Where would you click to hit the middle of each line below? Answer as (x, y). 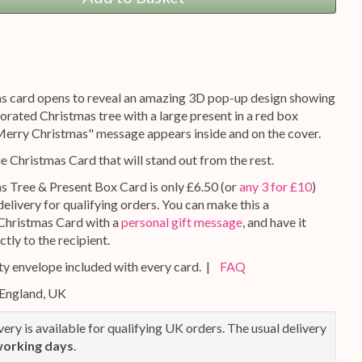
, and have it (274, 222)
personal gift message (182, 222)
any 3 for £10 (276, 187)
